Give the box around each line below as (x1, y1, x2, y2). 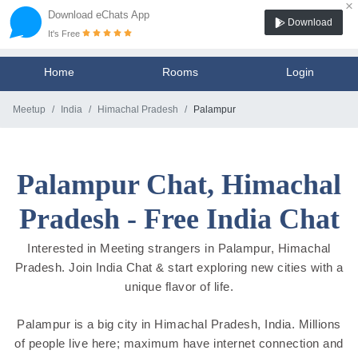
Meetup (13, 104, 46, 115)
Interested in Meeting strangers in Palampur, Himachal (27, 241, 331, 256)
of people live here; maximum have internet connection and (14, 336, 344, 350)
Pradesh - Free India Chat (18, 203, 340, 235)
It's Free (48, 29, 82, 38)
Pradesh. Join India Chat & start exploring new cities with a (14, 261, 344, 275)
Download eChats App (48, 9, 149, 21)
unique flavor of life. (125, 280, 233, 294)
